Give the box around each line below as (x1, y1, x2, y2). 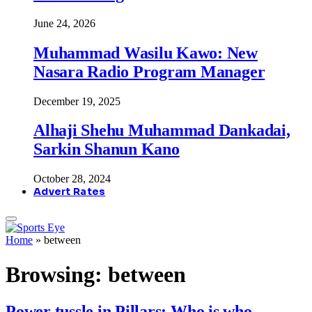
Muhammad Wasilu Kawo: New (33, 43, 258, 62)
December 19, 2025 (33, 95, 120, 107)
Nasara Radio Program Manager (33, 62, 265, 81)
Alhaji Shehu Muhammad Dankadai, (33, 121, 290, 140)
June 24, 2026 (33, 17, 95, 29)
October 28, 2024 (33, 173, 111, 185)
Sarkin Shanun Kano (33, 140, 180, 159)
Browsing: (6, 261, 108, 287)
